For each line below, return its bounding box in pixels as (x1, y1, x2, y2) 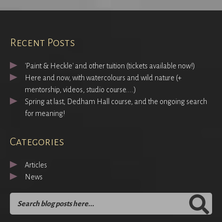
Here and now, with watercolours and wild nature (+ (25, 74, 181, 82)
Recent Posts (10, 37, 75, 49)
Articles (25, 161, 47, 169)
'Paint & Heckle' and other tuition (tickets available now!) (25, 62, 195, 70)
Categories (10, 136, 64, 148)
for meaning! (25, 110, 65, 117)
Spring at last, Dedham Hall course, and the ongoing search (25, 98, 207, 106)
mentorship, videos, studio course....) (25, 86, 136, 94)
